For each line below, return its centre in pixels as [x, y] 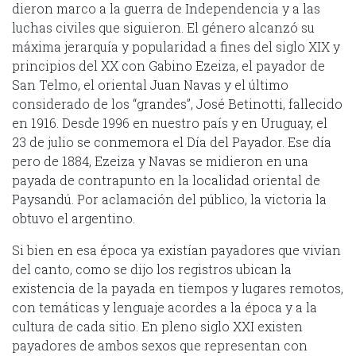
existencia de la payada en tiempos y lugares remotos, [178, 288]
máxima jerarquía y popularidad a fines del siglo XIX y [176, 46]
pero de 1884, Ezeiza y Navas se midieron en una [160, 161]
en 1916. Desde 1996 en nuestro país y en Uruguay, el [170, 122]
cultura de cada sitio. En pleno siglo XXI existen [157, 326]
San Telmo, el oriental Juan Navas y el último [150, 84]
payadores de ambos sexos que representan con [160, 345]
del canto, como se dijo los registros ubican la [152, 269]
